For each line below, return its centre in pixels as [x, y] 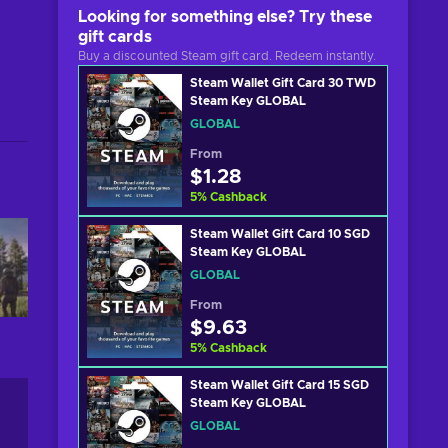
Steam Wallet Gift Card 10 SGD [280, 234]
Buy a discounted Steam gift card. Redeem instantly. [227, 56]
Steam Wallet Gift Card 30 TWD [283, 83]
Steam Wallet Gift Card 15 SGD [279, 385]
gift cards [115, 37]
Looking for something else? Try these [225, 17]
